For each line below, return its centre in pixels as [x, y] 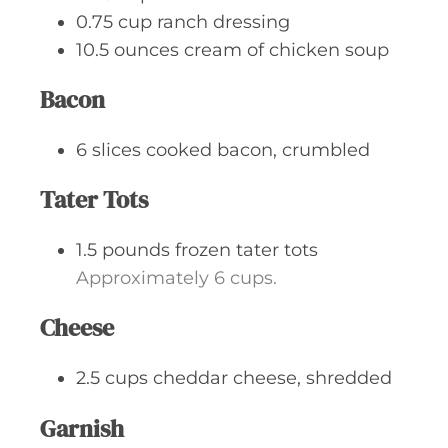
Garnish [82, 428]
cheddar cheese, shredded [272, 378]
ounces [146, 49]
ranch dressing [223, 21]
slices [116, 149]
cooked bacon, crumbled [258, 149]
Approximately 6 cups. [176, 278]
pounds [136, 250]
